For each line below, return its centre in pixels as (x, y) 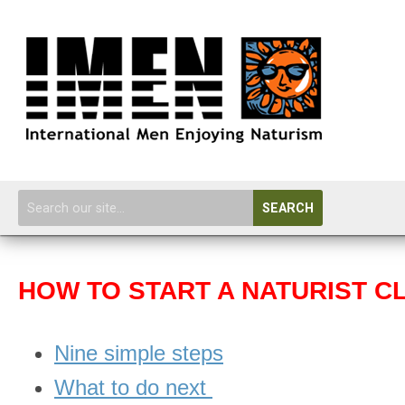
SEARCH (288, 208)
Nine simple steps (139, 353)
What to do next (133, 387)
